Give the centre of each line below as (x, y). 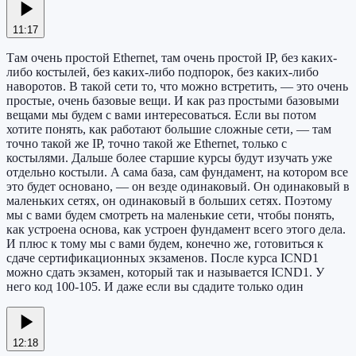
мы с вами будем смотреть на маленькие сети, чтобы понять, (170, 215)
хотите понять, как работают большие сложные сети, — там (169, 130)
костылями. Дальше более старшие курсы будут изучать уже (169, 158)
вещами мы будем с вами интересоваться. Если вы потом (161, 115)
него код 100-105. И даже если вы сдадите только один (155, 287)
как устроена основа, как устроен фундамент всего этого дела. (176, 230)
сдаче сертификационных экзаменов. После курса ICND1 (163, 258)
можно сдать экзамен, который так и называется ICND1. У (165, 273)
